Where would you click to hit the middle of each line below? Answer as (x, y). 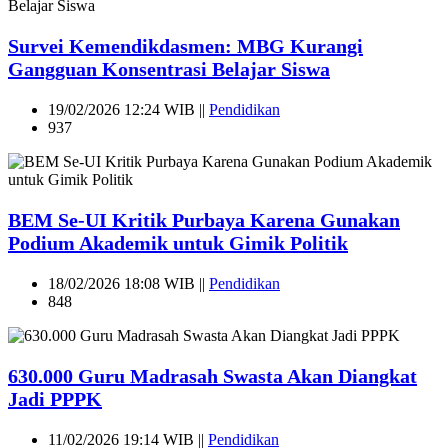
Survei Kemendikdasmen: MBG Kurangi (185, 45)
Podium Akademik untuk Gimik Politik (178, 242)
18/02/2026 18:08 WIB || (128, 283)
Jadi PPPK (55, 398)
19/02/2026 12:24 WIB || (128, 109)
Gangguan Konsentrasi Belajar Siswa (169, 68)
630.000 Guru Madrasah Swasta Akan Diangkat (212, 375)
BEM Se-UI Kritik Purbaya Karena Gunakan (204, 219)
